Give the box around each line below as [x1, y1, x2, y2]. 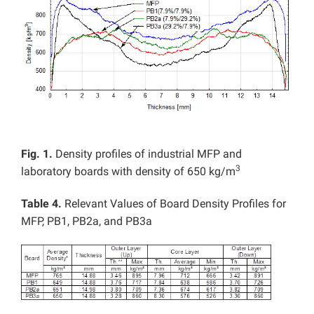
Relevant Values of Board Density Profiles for [62, 197, 286, 211]
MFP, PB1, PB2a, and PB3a [21, 214, 152, 228]
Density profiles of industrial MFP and [53, 147, 242, 161]
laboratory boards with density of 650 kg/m [21, 165, 235, 179]
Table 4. [21, 197, 62, 211]
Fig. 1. [21, 147, 53, 161]
